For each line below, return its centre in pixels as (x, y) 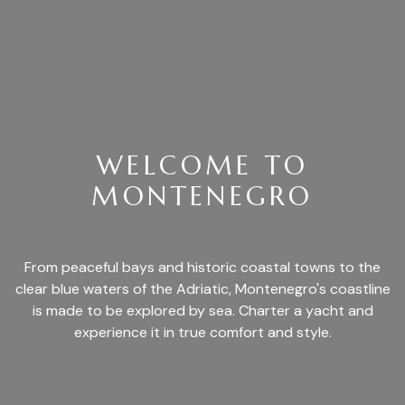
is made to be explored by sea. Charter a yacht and (202, 311)
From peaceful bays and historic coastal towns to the (202, 267)
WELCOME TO (202, 165)
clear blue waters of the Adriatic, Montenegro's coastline (202, 289)
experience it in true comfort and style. (202, 332)
